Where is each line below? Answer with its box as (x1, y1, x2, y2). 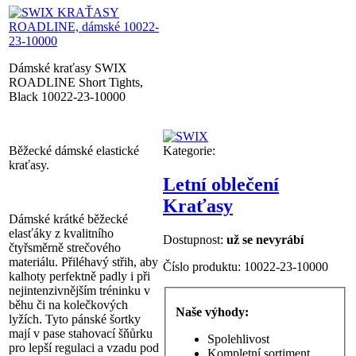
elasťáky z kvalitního (9, 226, 114, 240)
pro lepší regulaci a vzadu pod (9, 340, 159, 354)
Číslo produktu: (163, 259, 244, 273)
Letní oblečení (163, 173, 279, 195)
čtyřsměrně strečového (9, 240, 121, 254)
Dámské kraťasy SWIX (9, 60, 127, 75)
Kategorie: (163, 144, 215, 157)
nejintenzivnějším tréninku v (9, 283, 150, 297)
